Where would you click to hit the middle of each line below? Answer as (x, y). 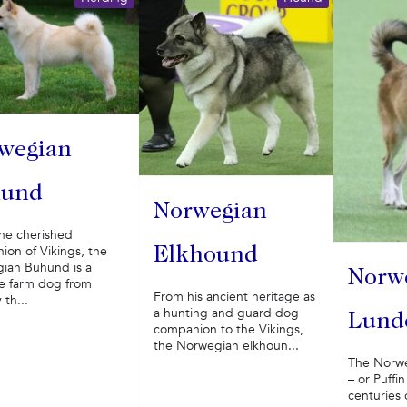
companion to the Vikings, (228, 330)
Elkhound (205, 257)
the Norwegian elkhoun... (226, 346)
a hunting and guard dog (226, 313)
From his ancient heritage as (234, 297)
